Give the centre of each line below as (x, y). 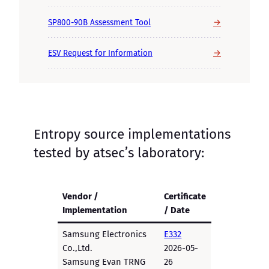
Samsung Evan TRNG (104, 261)
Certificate (185, 196)
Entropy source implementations (132, 134)
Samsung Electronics (105, 234)
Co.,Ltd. (78, 248)
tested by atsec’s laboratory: (119, 153)
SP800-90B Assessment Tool (99, 22)
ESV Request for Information (100, 53)
